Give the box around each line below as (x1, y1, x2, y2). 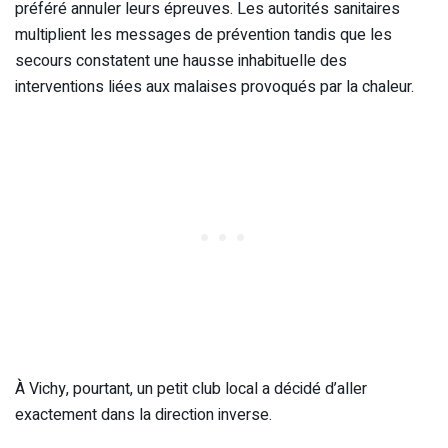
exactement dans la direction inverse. (15, 402, 272, 427)
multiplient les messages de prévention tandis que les (15, 22, 392, 47)
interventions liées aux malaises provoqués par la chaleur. (15, 74, 414, 99)
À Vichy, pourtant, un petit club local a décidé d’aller (15, 376, 367, 401)
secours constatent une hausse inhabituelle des (15, 48, 347, 73)
